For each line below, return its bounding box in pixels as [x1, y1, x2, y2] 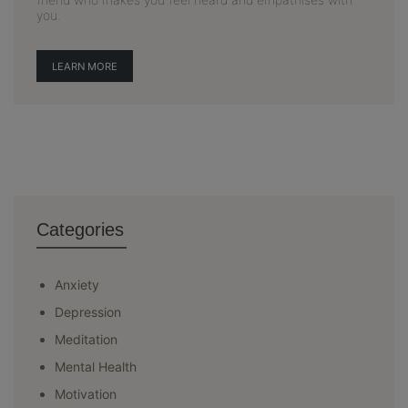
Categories [36, 219, 124, 240]
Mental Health [55, 359, 137, 374]
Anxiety [55, 277, 99, 292]
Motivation [55, 386, 117, 402]
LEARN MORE [51, 59, 117, 73]
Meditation [55, 331, 117, 347]
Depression [55, 304, 121, 320]
